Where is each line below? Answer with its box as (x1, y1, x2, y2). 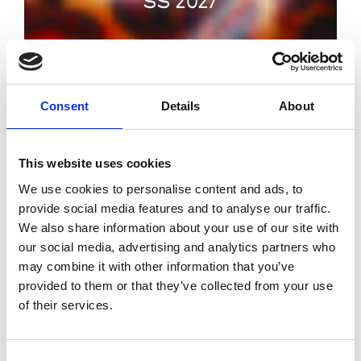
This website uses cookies (19, 156, 172, 170)
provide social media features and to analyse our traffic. (19, 201, 331, 215)
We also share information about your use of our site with (19, 220, 339, 234)
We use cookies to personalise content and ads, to (19, 181, 303, 196)
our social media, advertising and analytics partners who (19, 239, 335, 254)
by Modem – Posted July (104, 35, 257, 52)
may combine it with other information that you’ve (19, 259, 295, 273)
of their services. (19, 297, 113, 312)
